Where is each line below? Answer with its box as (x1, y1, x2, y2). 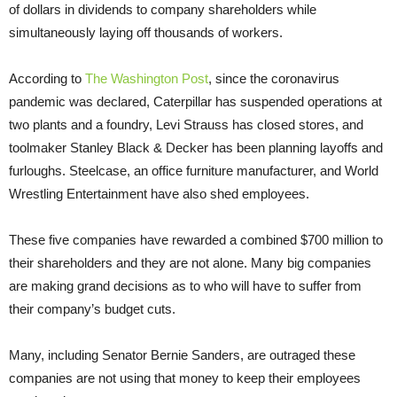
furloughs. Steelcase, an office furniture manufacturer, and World (9, 162, 378, 178)
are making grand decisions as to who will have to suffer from (9, 277, 362, 293)
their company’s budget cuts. (9, 300, 179, 316)
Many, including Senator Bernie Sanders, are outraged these (9, 346, 355, 362)
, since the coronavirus (208, 70, 339, 86)
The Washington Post (85, 70, 208, 86)
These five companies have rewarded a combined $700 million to (9, 231, 383, 247)
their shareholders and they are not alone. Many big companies (9, 254, 371, 270)
